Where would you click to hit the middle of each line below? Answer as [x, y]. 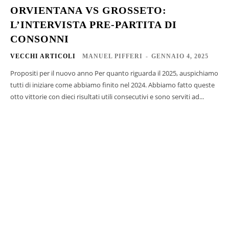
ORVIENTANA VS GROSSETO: [88, 10]
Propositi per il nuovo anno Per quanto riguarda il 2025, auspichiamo [114, 73]
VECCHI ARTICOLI [43, 56]
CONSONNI [40, 39]
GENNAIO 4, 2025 [180, 56]
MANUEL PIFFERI [112, 56]
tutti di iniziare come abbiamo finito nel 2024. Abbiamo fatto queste [112, 85]
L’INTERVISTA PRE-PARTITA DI [94, 25]
